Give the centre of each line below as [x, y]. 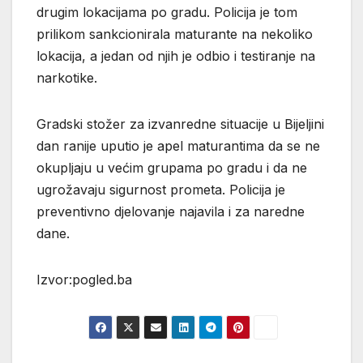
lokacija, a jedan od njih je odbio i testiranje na [176, 56]
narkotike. [67, 77]
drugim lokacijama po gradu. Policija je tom [167, 12]
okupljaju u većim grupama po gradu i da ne [172, 167]
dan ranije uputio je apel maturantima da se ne [178, 145]
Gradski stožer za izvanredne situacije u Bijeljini [180, 124]
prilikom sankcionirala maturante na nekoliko [175, 34]
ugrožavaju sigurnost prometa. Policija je [161, 189]
